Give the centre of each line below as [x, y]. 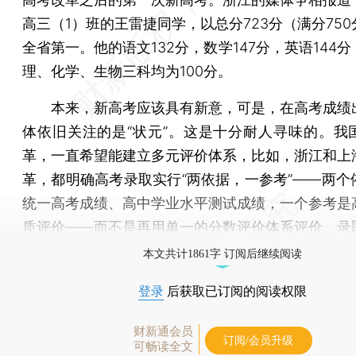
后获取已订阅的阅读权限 [235, 291]
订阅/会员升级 [258, 340]
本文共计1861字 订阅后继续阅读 [222, 253]
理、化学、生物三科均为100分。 [127, 71]
